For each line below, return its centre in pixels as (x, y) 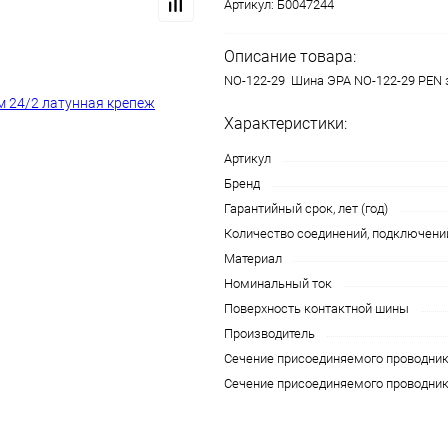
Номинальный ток (278, 283)
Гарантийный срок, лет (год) (306, 208)
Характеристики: (285, 123)
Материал (253, 258)
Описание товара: (290, 56)
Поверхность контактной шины (316, 308)
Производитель (269, 333)
